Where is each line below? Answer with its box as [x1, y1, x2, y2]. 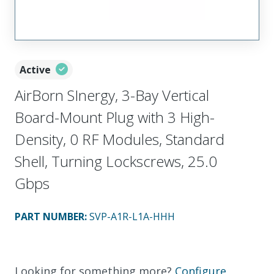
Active [20, 62, 51, 76]
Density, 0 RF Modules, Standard [15, 128, 224, 149]
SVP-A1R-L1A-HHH [89, 209, 175, 223]
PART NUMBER [15, 209, 84, 223]
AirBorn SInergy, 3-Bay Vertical [15, 84, 209, 105]
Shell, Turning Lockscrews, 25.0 [15, 150, 217, 171]
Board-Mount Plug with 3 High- [15, 106, 215, 127]
